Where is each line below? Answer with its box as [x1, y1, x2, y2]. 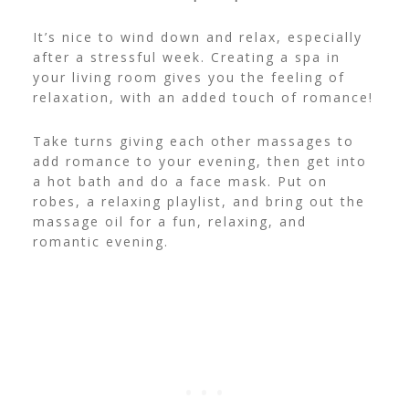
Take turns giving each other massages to [32, 131, 354, 150]
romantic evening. [32, 232, 174, 250]
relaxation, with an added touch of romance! [32, 88, 373, 106]
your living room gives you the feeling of [32, 68, 345, 86]
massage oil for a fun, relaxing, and [32, 212, 307, 230]
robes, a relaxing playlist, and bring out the [32, 192, 365, 210]
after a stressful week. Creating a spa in [32, 47, 341, 66]
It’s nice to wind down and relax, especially [32, 27, 362, 46]
